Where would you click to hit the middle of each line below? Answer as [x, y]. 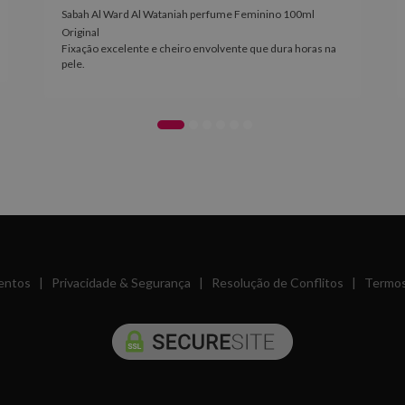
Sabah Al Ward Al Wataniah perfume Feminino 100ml [188, 14]
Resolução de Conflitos [277, 283]
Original [80, 32]
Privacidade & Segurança [121, 283]
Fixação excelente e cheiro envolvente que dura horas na [199, 48]
